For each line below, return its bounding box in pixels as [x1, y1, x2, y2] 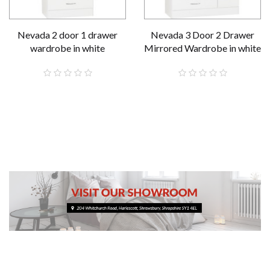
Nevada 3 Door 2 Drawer [151, 29, 254, 40]
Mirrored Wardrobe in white [144, 42, 261, 54]
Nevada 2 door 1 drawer [17, 29, 118, 40]
